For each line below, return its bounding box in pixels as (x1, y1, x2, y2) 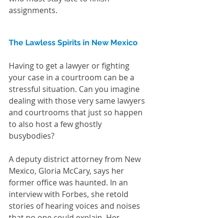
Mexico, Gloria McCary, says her (9, 165, 126, 177)
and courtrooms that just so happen (9, 107, 145, 118)
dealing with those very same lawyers (9, 95, 147, 107)
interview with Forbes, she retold (9, 189, 130, 200)
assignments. (9, 5, 57, 16)
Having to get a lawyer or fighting (9, 60, 131, 72)
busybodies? (9, 130, 56, 142)
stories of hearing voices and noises (9, 200, 142, 212)
